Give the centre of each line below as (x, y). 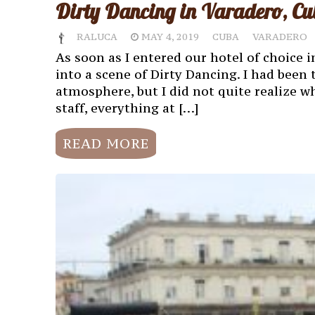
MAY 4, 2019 (170, 37)
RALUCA (97, 37)
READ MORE (106, 143)
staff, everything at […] (127, 108)
